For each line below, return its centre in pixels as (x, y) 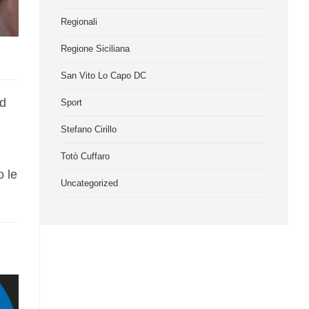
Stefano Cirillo (89, 129)
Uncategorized (90, 183)
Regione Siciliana (96, 49)
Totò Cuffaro (86, 156)
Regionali (79, 22)
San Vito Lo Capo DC (104, 76)
